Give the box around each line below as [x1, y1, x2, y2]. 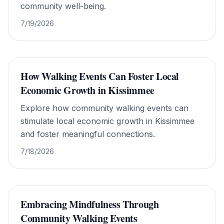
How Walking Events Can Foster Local [20, 69, 179, 83]
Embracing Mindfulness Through [20, 197, 159, 211]
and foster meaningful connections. [20, 129, 155, 139]
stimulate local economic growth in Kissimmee [20, 116, 194, 126]
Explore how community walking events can [20, 103, 188, 113]
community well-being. [20, 1, 106, 11]
